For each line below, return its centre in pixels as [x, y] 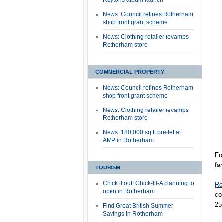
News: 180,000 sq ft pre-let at [142, 132]
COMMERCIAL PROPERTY [130, 72]
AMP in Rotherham [128, 140]
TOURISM [108, 167]
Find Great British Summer [138, 206]
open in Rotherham [129, 191]
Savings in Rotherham [133, 214]
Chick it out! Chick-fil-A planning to [148, 183]
